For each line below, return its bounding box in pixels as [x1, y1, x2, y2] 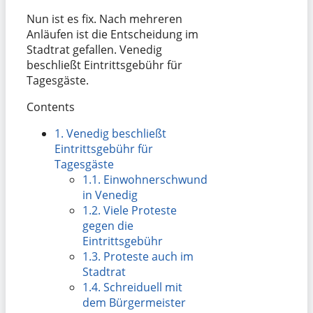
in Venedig [82, 187, 138, 203]
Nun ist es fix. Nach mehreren [27, 10, 182, 27]
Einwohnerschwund [101, 171, 208, 187]
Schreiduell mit [101, 279, 182, 295]
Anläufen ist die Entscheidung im [27, 26, 198, 42]
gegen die [82, 217, 133, 233]
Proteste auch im [101, 248, 194, 264]
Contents [27, 99, 75, 115]
